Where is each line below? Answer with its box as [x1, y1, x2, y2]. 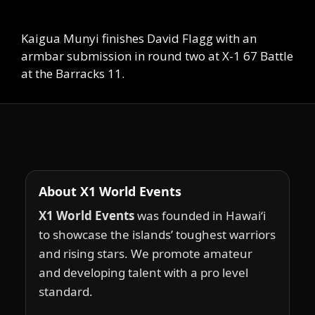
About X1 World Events [39, 182, 181, 200]
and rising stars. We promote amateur [39, 245, 252, 262]
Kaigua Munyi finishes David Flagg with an [21, 30, 257, 46]
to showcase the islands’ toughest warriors [39, 226, 276, 243]
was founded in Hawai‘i [134, 207, 266, 224]
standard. [39, 283, 93, 300]
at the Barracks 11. [21, 65, 124, 82]
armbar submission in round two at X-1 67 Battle [21, 47, 293, 64]
